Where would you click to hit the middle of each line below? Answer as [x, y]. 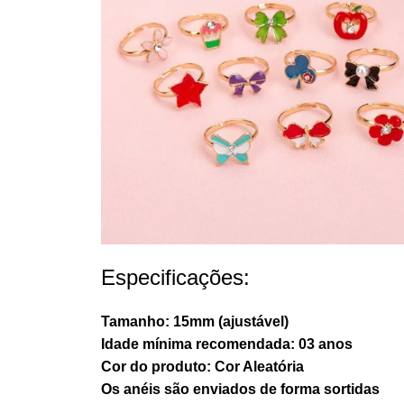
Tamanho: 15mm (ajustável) [195, 321]
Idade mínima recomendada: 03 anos [227, 344]
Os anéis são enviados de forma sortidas [240, 389]
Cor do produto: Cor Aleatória [202, 366]
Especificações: [175, 277]
